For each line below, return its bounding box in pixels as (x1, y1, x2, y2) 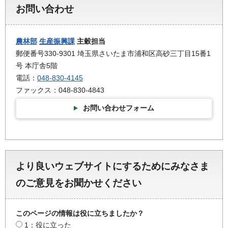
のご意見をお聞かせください (16, 178, 141, 189)
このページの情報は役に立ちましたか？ (16, 209, 144, 218)
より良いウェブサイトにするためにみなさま (16, 161, 209, 172)
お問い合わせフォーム (83, 104, 154, 112)
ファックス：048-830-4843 (16, 86, 104, 94)
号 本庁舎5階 (16, 62, 58, 70)
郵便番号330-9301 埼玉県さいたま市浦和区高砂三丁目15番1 (16, 49, 211, 58)
